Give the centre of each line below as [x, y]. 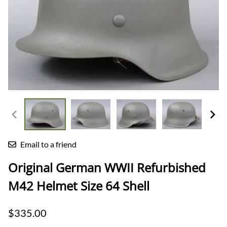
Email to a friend [48, 144]
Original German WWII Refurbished [107, 167]
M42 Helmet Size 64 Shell [79, 185]
